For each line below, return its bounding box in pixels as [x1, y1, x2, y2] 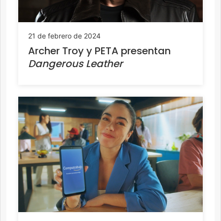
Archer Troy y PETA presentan [28, 43, 171, 58]
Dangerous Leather [28, 56, 123, 71]
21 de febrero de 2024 [28, 31, 101, 40]
